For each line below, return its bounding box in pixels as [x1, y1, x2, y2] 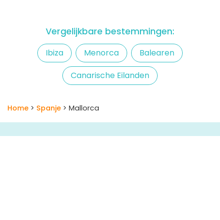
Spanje [36, 103, 61, 113]
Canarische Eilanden [71, 69, 149, 81]
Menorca [84, 47, 119, 58]
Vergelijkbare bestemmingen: [46, 25, 174, 37]
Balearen [139, 47, 174, 58]
